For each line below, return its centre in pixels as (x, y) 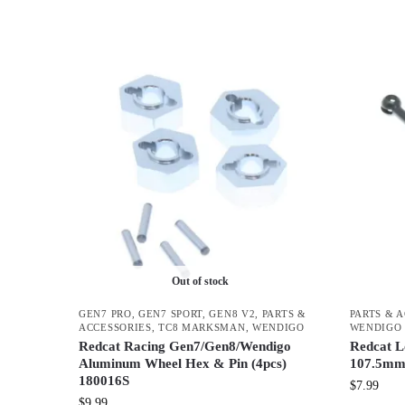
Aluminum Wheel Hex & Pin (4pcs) (183, 364)
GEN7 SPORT (171, 314)
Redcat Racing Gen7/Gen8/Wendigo (185, 347)
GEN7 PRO (105, 314)
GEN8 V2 (232, 314)
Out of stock (201, 282)
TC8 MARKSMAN (202, 328)
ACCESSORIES (115, 328)
